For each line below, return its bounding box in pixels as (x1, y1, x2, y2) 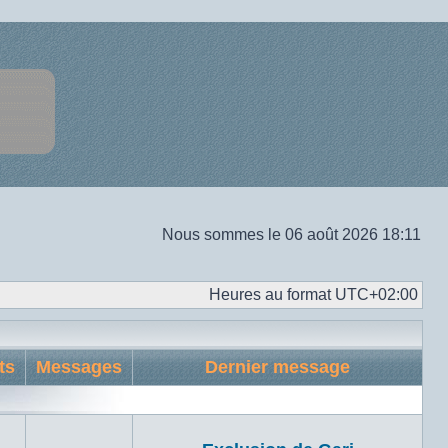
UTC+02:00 (335, 286, 418, 303)
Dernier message (200, 357, 355, 377)
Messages (31, 357, 127, 377)
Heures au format (209, 286, 335, 303)
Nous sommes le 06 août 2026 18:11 (162, 226, 421, 243)
